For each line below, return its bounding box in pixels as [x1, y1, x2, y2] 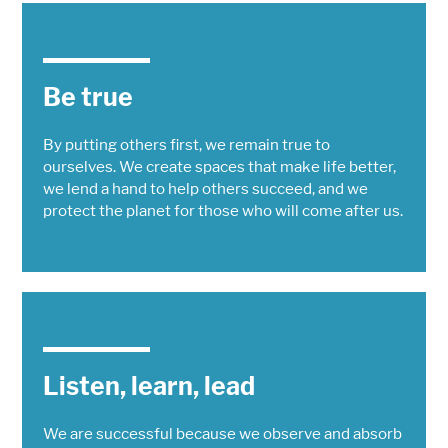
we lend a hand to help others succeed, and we [42, 179, 368, 199]
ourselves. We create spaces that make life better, [42, 157, 396, 177]
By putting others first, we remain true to [42, 135, 330, 155]
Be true [42, 82, 133, 113]
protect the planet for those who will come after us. [42, 201, 403, 221]
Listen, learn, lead [42, 371, 255, 402]
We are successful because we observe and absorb [42, 424, 402, 444]
